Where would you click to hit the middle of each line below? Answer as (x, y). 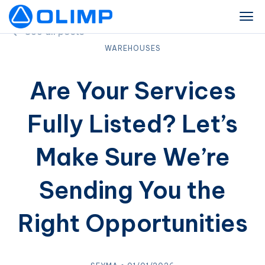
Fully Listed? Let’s (132, 124)
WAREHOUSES (132, 48)
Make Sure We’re (132, 157)
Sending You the (132, 190)
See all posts (54, 31)
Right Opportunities (132, 223)
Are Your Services (132, 91)
